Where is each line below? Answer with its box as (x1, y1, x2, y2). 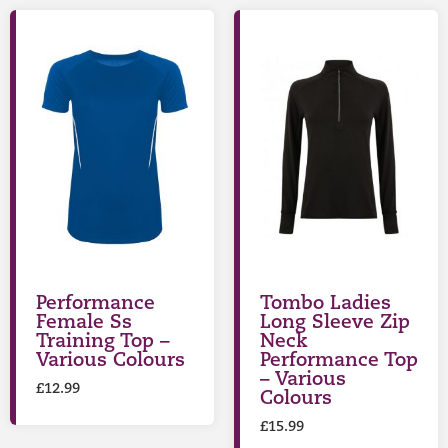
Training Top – (36, 332, 170, 352)
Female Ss (36, 313, 132, 333)
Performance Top (260, 351, 418, 371)
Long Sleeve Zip (260, 313, 410, 333)
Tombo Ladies (260, 294, 391, 314)
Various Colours (36, 351, 185, 371)
